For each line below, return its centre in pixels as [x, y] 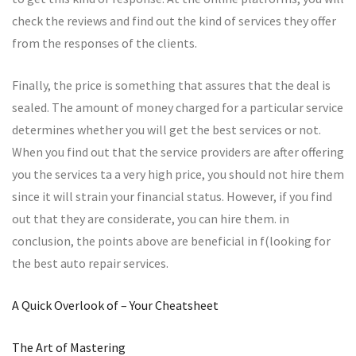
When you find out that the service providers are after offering [178, 152]
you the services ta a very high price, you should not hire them [178, 174]
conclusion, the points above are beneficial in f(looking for [171, 241]
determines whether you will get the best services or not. [166, 130]
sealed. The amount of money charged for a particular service [178, 107]
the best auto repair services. [90, 263]
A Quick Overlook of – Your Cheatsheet [115, 305]
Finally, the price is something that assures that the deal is [171, 85]
